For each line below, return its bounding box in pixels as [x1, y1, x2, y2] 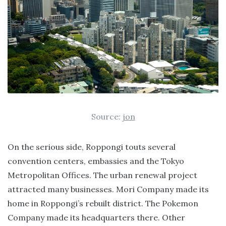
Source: [91, 111, 123, 122]
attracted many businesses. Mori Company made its [8, 184, 209, 194]
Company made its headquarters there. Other [8, 212, 185, 222]
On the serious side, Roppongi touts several [8, 141, 176, 152]
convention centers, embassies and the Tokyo [8, 155, 184, 166]
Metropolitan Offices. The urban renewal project [8, 169, 197, 180]
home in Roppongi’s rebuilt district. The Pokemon [8, 198, 198, 208]
